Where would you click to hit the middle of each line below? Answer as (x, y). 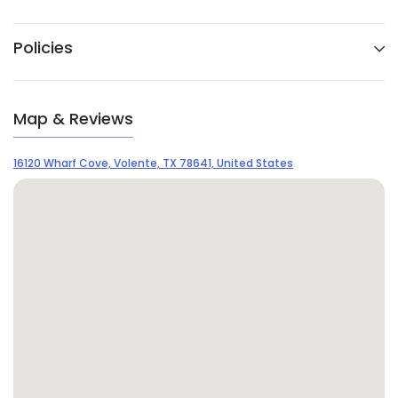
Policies (43, 48)
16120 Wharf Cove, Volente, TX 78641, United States (153, 163)
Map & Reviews (73, 119)
